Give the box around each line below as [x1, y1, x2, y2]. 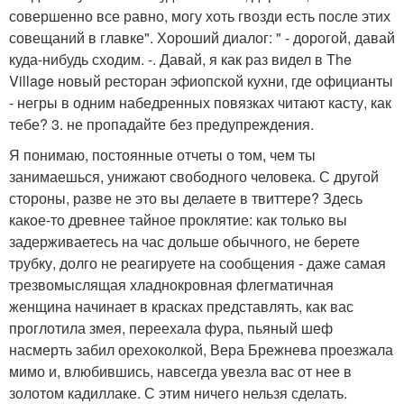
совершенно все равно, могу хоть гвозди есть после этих [9, 5, 390, 27]
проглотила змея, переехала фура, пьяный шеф [9, 317, 333, 339]
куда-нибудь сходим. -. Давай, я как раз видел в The [9, 49, 352, 70]
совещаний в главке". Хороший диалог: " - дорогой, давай [9, 27, 395, 49]
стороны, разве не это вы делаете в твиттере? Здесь [9, 188, 363, 209]
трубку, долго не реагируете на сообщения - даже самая [9, 252, 386, 274]
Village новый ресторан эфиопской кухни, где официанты [9, 70, 393, 92]
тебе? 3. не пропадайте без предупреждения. [9, 114, 314, 135]
